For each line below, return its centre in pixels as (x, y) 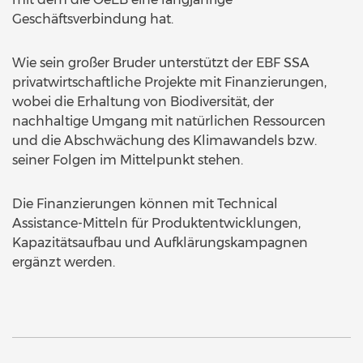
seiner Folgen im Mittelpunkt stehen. (128, 160)
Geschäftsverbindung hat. (93, 19)
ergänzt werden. (65, 262)
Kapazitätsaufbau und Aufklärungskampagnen (160, 243)
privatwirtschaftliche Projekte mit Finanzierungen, (169, 82)
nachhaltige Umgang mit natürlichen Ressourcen (169, 121)
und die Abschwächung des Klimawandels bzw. (164, 141)
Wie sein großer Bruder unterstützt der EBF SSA (161, 63)
